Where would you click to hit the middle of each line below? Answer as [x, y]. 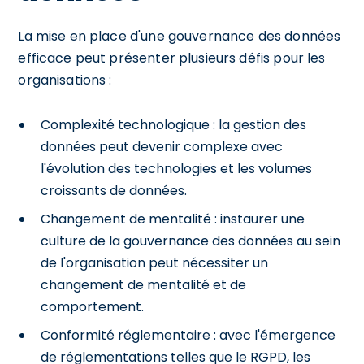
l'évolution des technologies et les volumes [177, 168]
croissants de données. [114, 190]
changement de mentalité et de [144, 284]
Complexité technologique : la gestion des [174, 124]
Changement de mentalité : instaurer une [173, 219]
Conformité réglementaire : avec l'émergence [188, 335]
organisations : [65, 80]
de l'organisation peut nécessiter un [155, 262]
